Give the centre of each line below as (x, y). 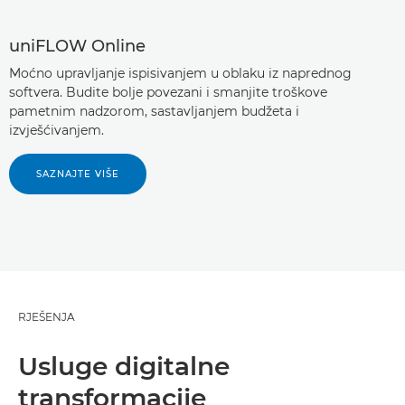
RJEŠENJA (47, 317)
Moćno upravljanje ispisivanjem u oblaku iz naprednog (180, 74)
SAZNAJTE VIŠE (78, 174)
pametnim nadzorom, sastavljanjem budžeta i (154, 112)
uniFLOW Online (77, 47)
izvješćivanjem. (57, 131)
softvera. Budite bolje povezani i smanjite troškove (168, 93)
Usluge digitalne (124, 367)
